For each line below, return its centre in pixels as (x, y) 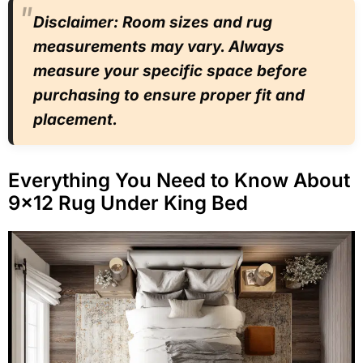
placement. (75, 119)
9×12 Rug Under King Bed (128, 203)
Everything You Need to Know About (179, 180)
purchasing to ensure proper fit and (169, 95)
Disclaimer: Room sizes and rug (153, 22)
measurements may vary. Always (159, 46)
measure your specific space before (170, 70)
